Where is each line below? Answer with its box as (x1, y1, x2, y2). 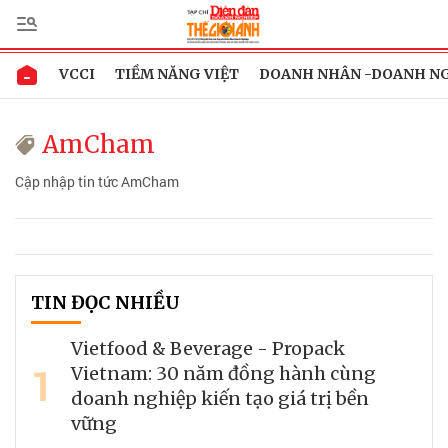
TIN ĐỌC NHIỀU (31, 291, 180, 314)
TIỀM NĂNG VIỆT (115, 65, 239, 83)
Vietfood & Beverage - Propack (71, 337, 345, 360)
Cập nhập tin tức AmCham (15, 172, 179, 191)
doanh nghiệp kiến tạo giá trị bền (71, 387, 369, 410)
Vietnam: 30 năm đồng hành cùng (71, 362, 376, 385)
